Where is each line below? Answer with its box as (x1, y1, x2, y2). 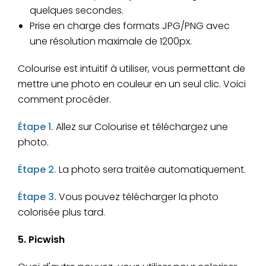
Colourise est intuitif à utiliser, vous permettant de (18, 62, 245, 76)
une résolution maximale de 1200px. (30, 34, 192, 49)
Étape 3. (18, 190, 59, 204)
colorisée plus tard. (18, 205, 105, 220)
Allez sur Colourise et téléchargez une (56, 120, 228, 134)
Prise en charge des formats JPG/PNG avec (30, 19, 230, 33)
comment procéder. (18, 93, 111, 107)
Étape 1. (18, 120, 56, 134)
